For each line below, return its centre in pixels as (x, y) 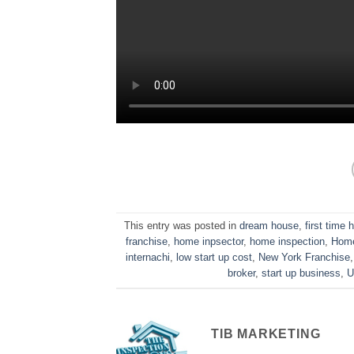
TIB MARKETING (266, 333)
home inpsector (209, 241)
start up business (301, 273)
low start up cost (215, 257)
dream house (269, 225)
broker (241, 273)
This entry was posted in (182, 225)
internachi (148, 257)
